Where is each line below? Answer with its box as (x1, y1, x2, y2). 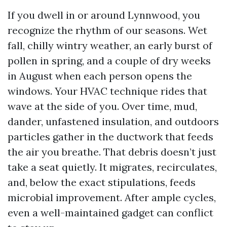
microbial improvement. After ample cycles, (8, 191, 216, 204)
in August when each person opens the (8, 69, 192, 82)
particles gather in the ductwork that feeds (8, 130, 213, 143)
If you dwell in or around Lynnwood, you (8, 9, 200, 21)
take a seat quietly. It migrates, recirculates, (8, 161, 217, 173)
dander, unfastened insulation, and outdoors (8, 115, 219, 128)
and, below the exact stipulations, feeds (8, 176, 196, 188)
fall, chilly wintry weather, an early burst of (8, 39, 212, 52)
